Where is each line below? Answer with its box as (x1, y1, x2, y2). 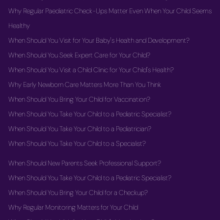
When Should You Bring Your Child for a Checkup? (8, 188, 148, 197)
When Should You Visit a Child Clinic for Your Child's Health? (8, 65, 174, 74)
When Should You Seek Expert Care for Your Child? (8, 51, 150, 59)
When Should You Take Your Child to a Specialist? (8, 139, 146, 148)
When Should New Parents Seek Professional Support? (8, 159, 161, 167)
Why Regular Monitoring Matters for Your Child (8, 203, 138, 212)
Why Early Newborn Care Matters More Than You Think (8, 80, 161, 89)
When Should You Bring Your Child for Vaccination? (8, 95, 150, 104)
